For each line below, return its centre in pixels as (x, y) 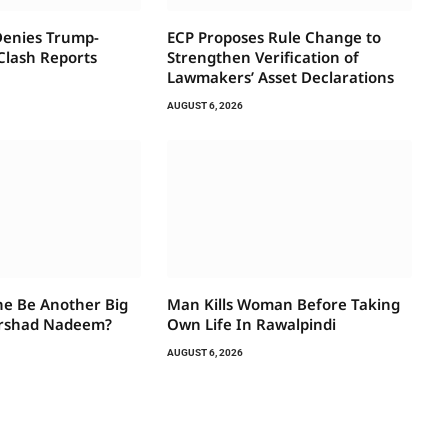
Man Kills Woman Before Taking (283, 304)
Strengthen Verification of (262, 57)
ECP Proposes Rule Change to (273, 37)
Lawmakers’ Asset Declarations (280, 77)
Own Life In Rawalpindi (251, 324)
